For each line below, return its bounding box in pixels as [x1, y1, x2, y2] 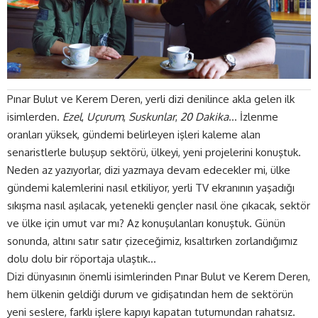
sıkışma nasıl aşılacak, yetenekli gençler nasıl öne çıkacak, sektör [7, 198, 310, 212]
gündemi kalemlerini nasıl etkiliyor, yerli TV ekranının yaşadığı [7, 180, 295, 194]
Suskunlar [128, 109, 175, 124]
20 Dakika [180, 109, 229, 124]
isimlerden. [7, 109, 62, 124]
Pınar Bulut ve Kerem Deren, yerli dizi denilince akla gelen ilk [7, 92, 295, 106]
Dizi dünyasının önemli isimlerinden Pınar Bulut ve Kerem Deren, [7, 269, 310, 283]
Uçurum [87, 109, 124, 124]
